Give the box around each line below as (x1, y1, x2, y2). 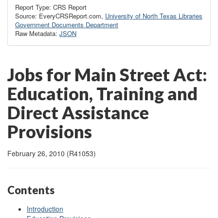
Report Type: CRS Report (15, 2, 87, 12)
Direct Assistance (7, 101, 149, 123)
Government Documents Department (15, 19, 118, 29)
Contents (7, 183, 54, 197)
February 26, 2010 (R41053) (7, 148, 96, 158)
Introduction (27, 204, 63, 214)
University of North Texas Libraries (105, 11, 202, 20)
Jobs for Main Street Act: (7, 63, 207, 85)
